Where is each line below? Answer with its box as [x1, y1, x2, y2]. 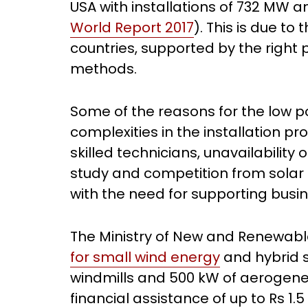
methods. [70, 59, 137, 78]
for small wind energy [70, 247, 220, 267]
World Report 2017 [70, 18, 194, 37]
